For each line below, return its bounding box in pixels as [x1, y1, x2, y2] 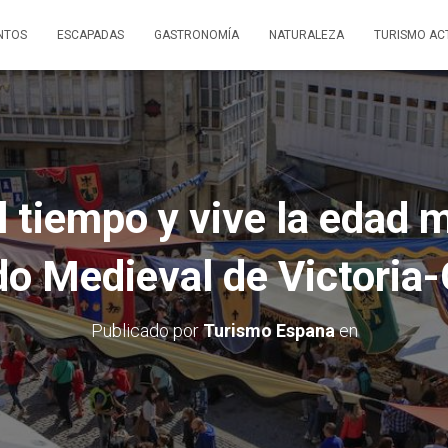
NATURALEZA [269, 28, 344, 42]
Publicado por [90, 320, 203, 341]
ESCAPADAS [57, 28, 124, 42]
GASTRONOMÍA [154, 28, 239, 42]
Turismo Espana [202, 320, 335, 341]
